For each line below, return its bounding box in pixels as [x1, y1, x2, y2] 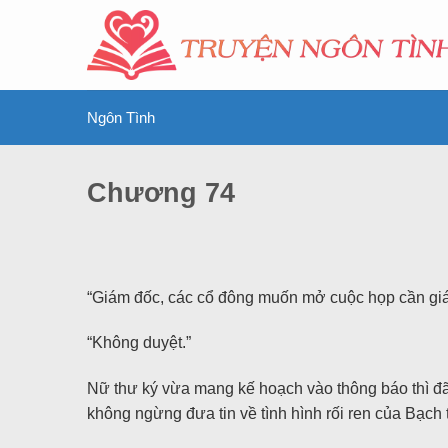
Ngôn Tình [87, 109, 155, 126]
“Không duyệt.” [87, 334, 191, 352]
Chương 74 [87, 177, 235, 208]
